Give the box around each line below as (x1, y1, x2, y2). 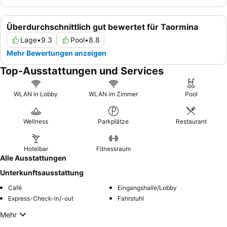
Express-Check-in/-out (8, 195, 73, 203)
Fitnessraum (96, 145, 131, 153)
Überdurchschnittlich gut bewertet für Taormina (7, 22, 198, 32)
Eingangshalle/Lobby (118, 184, 177, 192)
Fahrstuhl (118, 195, 144, 203)
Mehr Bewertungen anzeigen (7, 49, 106, 58)
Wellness (23, 118, 49, 126)
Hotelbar (23, 145, 48, 153)
